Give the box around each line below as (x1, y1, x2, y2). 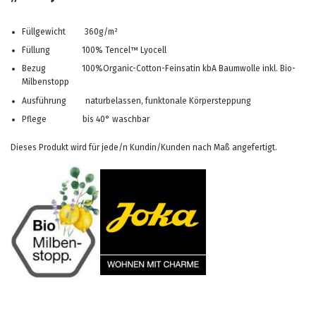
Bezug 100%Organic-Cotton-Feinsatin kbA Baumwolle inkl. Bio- (21, 63, 296, 74)
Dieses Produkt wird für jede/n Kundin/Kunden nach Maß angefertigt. (11, 142, 277, 152)
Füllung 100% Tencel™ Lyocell (21, 45, 166, 56)
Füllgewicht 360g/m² (21, 27, 118, 37)
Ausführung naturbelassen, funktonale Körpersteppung (21, 95, 251, 106)
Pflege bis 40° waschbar (21, 114, 150, 124)
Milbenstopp (21, 77, 69, 87)
